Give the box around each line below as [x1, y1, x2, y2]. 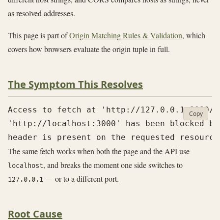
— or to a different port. [43, 173, 119, 184]
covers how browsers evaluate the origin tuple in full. [8, 44, 170, 55]
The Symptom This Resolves [8, 78, 143, 91]
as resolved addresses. [8, 7, 75, 18]
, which [182, 30, 205, 41]
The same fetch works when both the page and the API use [8, 145, 190, 156]
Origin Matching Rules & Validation [69, 30, 182, 41]
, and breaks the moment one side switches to [43, 159, 183, 170]
